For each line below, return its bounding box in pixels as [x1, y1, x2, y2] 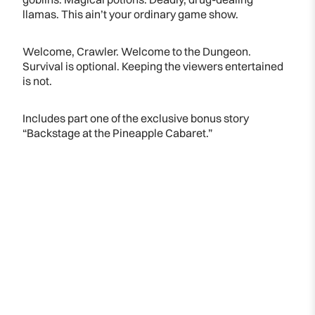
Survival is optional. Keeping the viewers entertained [22, 58, 283, 73]
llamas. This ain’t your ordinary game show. [22, 6, 238, 21]
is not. [22, 73, 52, 88]
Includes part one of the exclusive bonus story [22, 110, 249, 125]
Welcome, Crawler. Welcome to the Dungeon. [22, 44, 251, 58]
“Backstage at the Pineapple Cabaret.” [22, 125, 212, 140]
